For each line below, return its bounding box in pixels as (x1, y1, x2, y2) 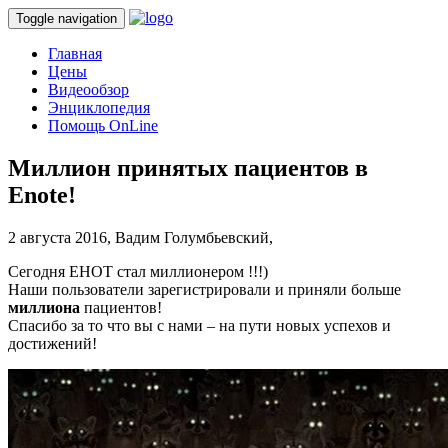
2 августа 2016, (8, 228, 115, 246)
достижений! (8, 334, 97, 352)
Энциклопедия (48, 99, 150, 116)
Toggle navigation (16, 11, 117, 26)
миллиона (8, 298, 80, 316)
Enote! (8, 181, 76, 208)
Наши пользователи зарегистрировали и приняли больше (8, 280, 401, 298)
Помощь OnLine (48, 117, 158, 134)
